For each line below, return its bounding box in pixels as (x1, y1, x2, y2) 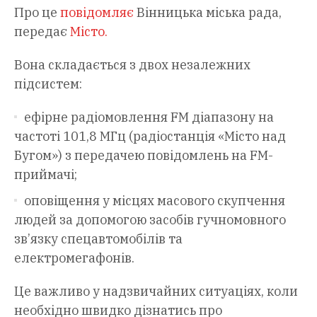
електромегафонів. (14, 250, 134, 267)
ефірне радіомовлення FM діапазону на (24, 109, 274, 126)
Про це (14, 4, 57, 21)
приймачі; (14, 166, 77, 183)
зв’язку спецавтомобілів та (14, 231, 183, 248)
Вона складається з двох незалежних (14, 57, 250, 74)
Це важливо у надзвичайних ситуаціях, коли (14, 283, 298, 300)
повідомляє (57, 4, 134, 21)
